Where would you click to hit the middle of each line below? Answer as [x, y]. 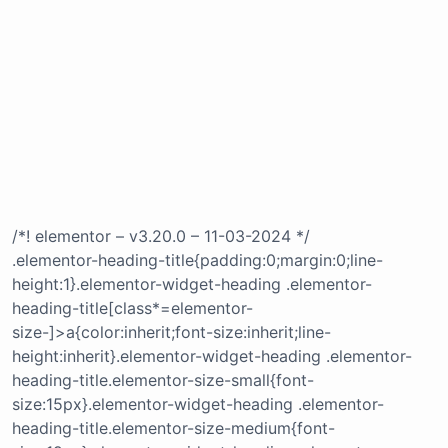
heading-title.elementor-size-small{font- [163, 380]
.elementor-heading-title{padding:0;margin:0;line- [197, 260]
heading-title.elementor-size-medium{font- [173, 428]
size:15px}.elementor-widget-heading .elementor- [198, 404]
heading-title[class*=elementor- [132, 308]
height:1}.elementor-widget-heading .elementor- [192, 284]
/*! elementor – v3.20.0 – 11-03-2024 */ [161, 236]
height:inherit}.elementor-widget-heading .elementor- [212, 356]
